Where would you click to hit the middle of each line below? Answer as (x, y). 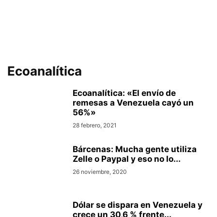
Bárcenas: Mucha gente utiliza (135, 149)
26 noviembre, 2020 (100, 172)
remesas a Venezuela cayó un (133, 103)
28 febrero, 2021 (95, 125)
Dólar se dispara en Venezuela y (138, 205)
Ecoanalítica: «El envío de (124, 93)
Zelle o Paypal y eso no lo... (127, 159)
